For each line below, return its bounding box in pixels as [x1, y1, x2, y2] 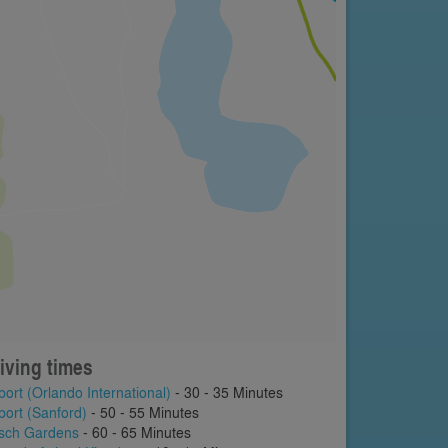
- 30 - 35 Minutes [171, 382, 283, 403]
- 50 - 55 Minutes [87, 402, 199, 423]
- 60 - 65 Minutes [79, 422, 191, 443]
